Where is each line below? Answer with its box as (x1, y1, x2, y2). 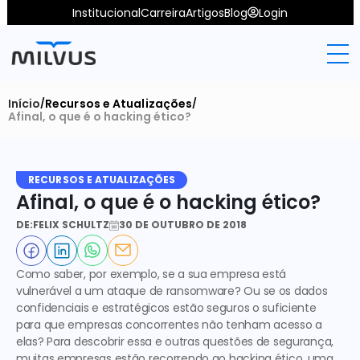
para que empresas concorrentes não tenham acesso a (16, 317, 323, 333)
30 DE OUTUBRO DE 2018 (119, 218, 247, 231)
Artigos (186, 4, 224, 21)
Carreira (141, 4, 186, 21)
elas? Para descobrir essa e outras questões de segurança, (16, 333, 334, 350)
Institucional (72, 4, 141, 21)
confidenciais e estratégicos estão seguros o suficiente (16, 300, 317, 316)
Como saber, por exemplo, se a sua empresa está (16, 266, 287, 282)
